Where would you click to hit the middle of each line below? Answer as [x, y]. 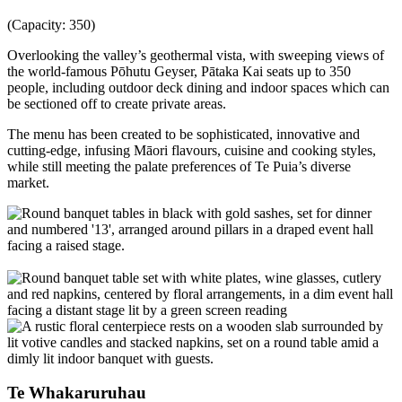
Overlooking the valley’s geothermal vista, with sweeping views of [196, 55]
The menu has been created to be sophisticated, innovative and [184, 134]
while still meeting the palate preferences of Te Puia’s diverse [179, 166]
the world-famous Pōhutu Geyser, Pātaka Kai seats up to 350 [179, 71]
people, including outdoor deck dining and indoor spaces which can [198, 87]
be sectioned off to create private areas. [117, 103]
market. [28, 182]
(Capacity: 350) [51, 24]
